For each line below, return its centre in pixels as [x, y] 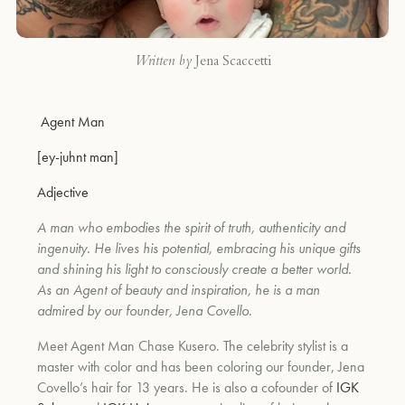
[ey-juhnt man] [78, 156]
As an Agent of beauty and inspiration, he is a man [179, 289]
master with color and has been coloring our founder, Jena [201, 366]
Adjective [63, 192]
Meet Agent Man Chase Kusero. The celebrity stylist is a [193, 345]
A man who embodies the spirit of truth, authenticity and [192, 227]
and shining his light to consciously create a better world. [195, 268]
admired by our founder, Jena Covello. [145, 310]
